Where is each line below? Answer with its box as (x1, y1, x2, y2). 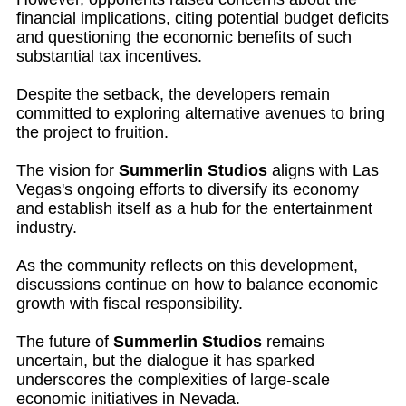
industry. (16, 218, 77, 237)
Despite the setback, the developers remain (16, 85, 330, 103)
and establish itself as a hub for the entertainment (16, 199, 372, 217)
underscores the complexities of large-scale (16, 371, 330, 389)
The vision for (16, 161, 119, 179)
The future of (16, 333, 113, 351)
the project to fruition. (16, 123, 169, 141)
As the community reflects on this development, (16, 256, 358, 275)
